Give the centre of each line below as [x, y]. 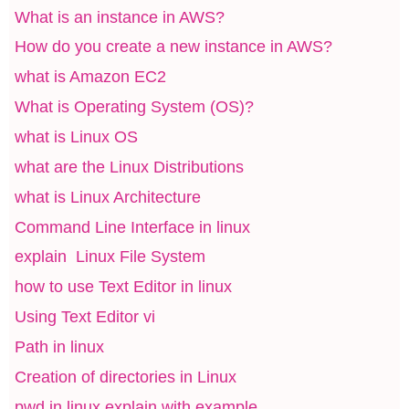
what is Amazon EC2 [90, 77]
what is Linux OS [76, 136]
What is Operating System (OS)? [134, 107]
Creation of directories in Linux [125, 377]
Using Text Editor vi [84, 317]
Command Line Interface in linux [132, 227]
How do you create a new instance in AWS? [173, 47]
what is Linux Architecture [107, 197]
